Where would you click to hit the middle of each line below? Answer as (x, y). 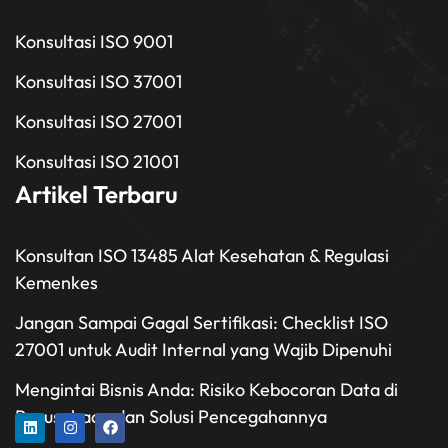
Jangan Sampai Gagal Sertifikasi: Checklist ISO (201, 322)
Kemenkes (56, 282)
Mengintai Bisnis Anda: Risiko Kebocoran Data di (206, 389)
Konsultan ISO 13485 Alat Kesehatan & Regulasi (202, 255)
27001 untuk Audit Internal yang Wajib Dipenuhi (203, 349)
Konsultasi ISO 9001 (94, 41)
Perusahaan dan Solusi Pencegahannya (171, 416)
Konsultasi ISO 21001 (97, 161)
